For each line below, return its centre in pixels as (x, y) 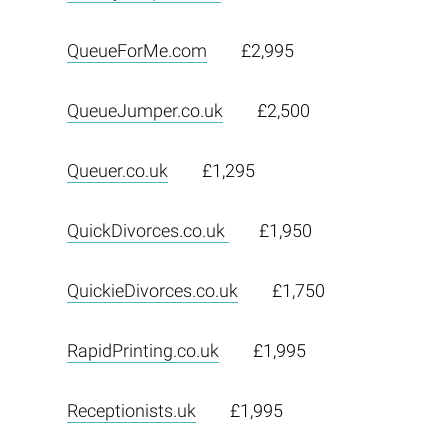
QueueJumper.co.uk (144, 110)
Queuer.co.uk (117, 170)
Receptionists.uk (131, 410)
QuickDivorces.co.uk (147, 230)
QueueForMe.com (136, 50)
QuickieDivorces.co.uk (152, 290)
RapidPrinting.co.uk (142, 350)
